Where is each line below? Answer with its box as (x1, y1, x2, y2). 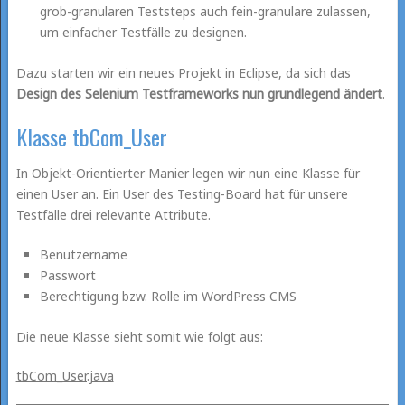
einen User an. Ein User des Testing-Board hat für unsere (15, 184, 348, 202)
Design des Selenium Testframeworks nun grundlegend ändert (15, 84, 382, 102)
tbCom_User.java (15, 366, 114, 384)
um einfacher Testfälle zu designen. (40, 23, 248, 41)
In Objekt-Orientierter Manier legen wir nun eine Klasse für (15, 164, 360, 182)
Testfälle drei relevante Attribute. (15, 205, 211, 223)
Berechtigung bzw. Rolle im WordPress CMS (40, 287, 297, 305)
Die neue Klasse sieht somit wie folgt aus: (15, 327, 263, 345)
